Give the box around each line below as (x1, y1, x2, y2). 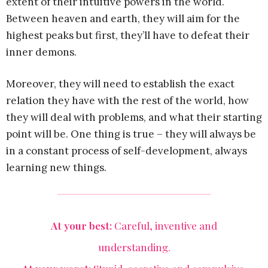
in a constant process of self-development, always (6, 144, 247, 157)
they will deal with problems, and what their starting (6, 110, 262, 124)
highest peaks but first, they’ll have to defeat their (6, 28, 249, 42)
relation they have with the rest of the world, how (6, 93, 249, 107)
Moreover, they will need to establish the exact (6, 77, 234, 90)
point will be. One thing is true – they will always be (6, 127, 256, 141)
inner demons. (6, 45, 77, 59)
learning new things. (6, 160, 106, 174)
